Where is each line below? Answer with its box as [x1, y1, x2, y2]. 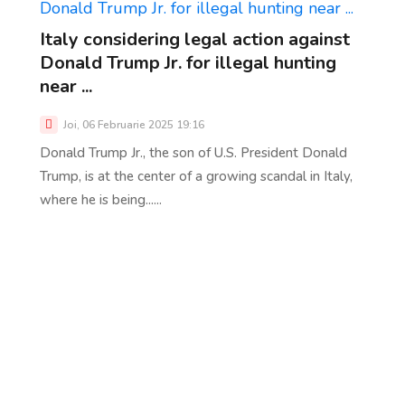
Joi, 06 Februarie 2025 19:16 [61, 117, 204, 132]
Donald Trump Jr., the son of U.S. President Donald [40, 143, 347, 162]
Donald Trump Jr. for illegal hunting [40, 50, 336, 75]
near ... [40, 73, 92, 99]
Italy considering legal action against [40, 26, 350, 52]
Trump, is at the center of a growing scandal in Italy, [40, 166, 353, 185]
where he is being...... [40, 190, 162, 209]
